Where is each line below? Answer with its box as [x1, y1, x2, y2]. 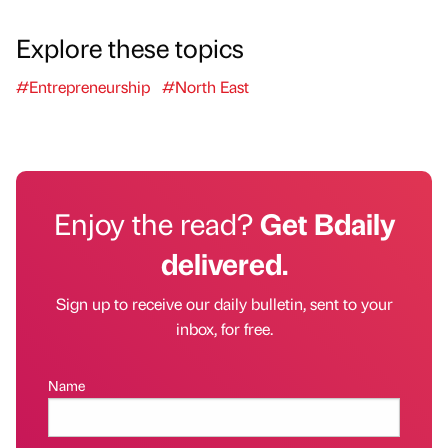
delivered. [160, 243, 288, 282]
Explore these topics [16, 29, 244, 64]
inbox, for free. [175, 317, 273, 339]
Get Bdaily [259, 203, 395, 242]
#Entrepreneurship [16, 75, 150, 97]
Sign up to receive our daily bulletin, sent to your [55, 292, 393, 314]
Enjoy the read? [53, 203, 260, 242]
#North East [162, 75, 249, 97]
